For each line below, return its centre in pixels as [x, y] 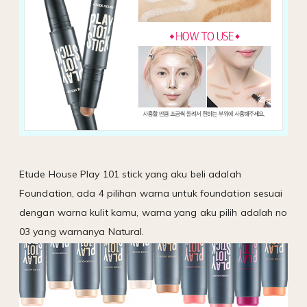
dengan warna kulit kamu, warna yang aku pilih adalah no [153, 213]
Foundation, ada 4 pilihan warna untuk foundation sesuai [151, 194]
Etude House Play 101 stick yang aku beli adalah [130, 174]
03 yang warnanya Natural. [82, 232]
